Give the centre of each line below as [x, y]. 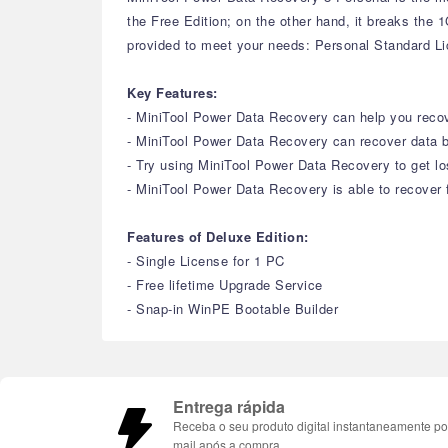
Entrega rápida [229, 406]
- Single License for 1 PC [206, 260]
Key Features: [172, 92]
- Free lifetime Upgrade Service [225, 284]
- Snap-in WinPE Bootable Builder [232, 308]
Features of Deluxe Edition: [218, 236]
